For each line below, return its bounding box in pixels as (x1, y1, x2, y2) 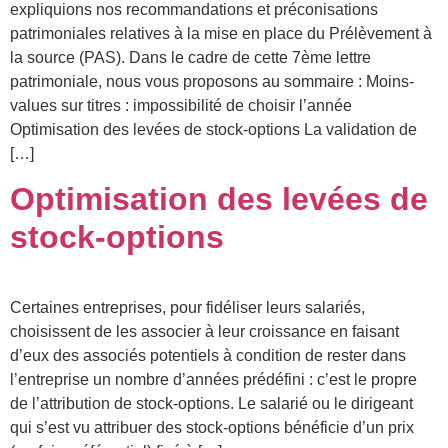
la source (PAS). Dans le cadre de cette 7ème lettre (10, 49, 371, 66)
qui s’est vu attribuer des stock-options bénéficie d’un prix (10, 419, 414, 437)
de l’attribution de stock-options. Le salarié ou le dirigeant (10, 395, 413, 413)
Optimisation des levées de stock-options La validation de (10, 121, 417, 138)
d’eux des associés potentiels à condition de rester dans (10, 347, 406, 365)
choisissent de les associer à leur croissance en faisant (10, 323, 399, 341)
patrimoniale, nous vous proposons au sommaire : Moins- (10, 73, 414, 90)
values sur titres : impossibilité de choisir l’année (10, 97, 352, 114)
